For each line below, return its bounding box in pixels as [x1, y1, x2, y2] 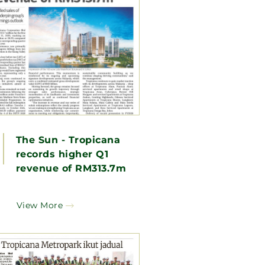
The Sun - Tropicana [15, 134, 121, 146]
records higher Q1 [15, 148, 109, 160]
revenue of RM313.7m [15, 162, 127, 174]
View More [16, 199, 63, 211]
